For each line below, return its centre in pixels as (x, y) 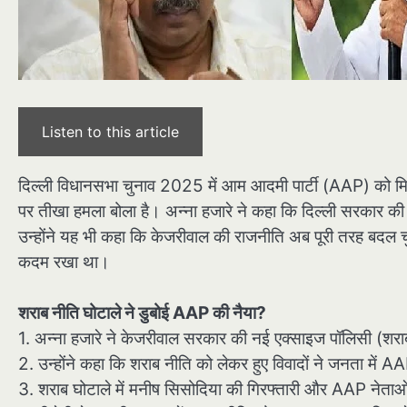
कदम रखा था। (64, 262)
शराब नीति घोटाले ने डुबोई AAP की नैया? (142, 313)
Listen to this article (110, 131)
